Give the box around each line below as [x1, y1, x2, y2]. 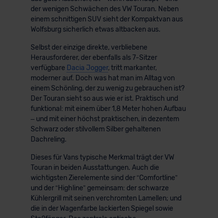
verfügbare [30, 63, 67, 72]
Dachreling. [30, 135, 67, 144]
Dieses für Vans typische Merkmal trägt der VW [30, 153, 174, 162]
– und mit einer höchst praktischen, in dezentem [30, 114, 179, 123]
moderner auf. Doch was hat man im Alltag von [30, 73, 175, 82]
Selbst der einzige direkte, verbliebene [30, 43, 147, 52]
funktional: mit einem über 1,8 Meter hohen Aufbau [30, 104, 186, 113]
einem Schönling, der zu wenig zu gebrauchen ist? [30, 84, 184, 92]
